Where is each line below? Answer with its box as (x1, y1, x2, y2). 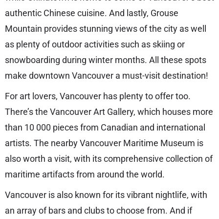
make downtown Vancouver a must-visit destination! (5, 70, 208, 81)
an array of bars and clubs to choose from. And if (5, 205, 192, 216)
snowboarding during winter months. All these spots (5, 54, 206, 65)
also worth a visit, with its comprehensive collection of (5, 153, 213, 164)
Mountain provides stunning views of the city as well (5, 23, 206, 34)
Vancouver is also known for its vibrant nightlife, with (5, 189, 207, 200)
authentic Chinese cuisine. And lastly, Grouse (5, 7, 178, 18)
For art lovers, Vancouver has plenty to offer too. (5, 90, 191, 101)
